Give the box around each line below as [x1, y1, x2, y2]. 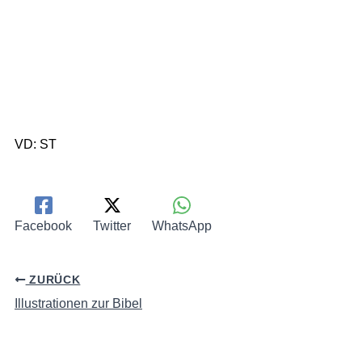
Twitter [93, 219, 131, 234]
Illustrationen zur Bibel [15, 296, 142, 310]
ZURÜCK [25, 273, 81, 286]
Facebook [15, 219, 72, 234]
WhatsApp [152, 219, 212, 234]
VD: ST [15, 137, 57, 151]
